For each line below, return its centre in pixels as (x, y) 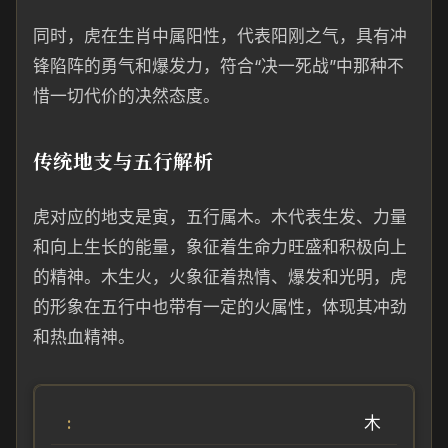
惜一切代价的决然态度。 (126, 96)
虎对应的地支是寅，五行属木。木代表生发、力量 (220, 217)
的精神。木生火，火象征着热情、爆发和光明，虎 (220, 277)
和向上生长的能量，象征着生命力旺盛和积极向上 (220, 247)
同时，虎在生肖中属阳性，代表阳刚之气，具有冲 (220, 36)
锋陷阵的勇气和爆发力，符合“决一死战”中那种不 (218, 66)
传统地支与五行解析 (123, 160)
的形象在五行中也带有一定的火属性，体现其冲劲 (220, 307)
